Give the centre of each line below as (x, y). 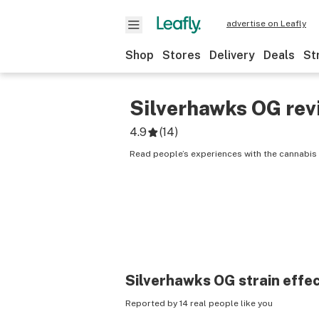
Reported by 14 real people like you (199, 303)
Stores (182, 55)
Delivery (232, 55)
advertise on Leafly (266, 23)
